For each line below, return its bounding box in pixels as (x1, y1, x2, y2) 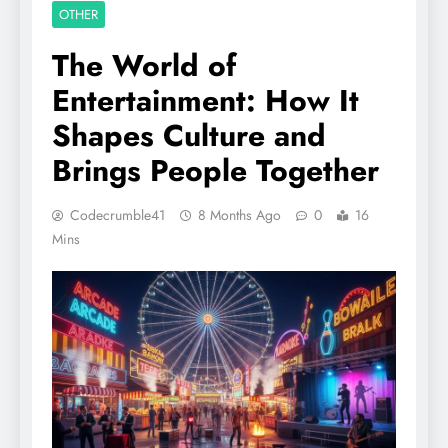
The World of (52, 44, 236, 88)
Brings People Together (52, 149, 379, 193)
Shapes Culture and (52, 114, 326, 158)
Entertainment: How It (52, 79, 359, 123)
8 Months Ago (198, 205, 281, 226)
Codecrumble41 (70, 205, 165, 226)
